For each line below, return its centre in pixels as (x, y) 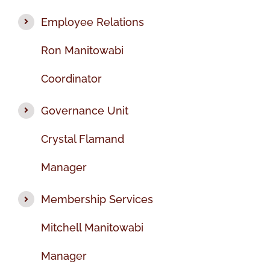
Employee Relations (93, 22)
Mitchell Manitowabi (93, 228)
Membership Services (97, 199)
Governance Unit (85, 110)
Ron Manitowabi (83, 50)
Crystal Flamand (83, 139)
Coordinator (72, 78)
